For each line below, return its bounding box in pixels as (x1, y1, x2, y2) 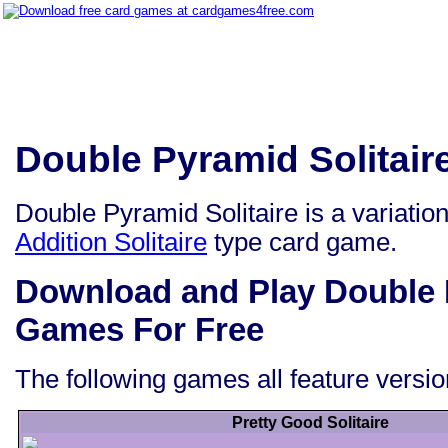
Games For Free (15, 310, 264, 348)
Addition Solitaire (15, 227, 207, 256)
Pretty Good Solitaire (232, 414, 389, 432)
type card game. (207, 227, 397, 256)
